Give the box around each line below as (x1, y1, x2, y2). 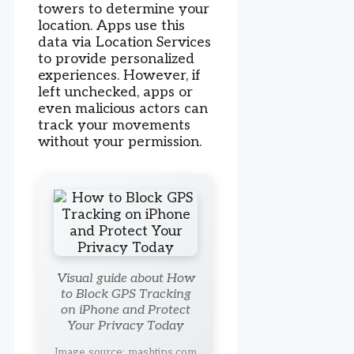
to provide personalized (38, 50, 194, 67)
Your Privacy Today (67, 317, 185, 333)
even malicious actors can (38, 100, 208, 117)
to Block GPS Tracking (60, 285, 191, 302)
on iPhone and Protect (61, 301, 191, 318)
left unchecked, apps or (38, 83, 193, 100)
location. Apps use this (38, 17, 185, 34)
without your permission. (38, 133, 201, 150)
